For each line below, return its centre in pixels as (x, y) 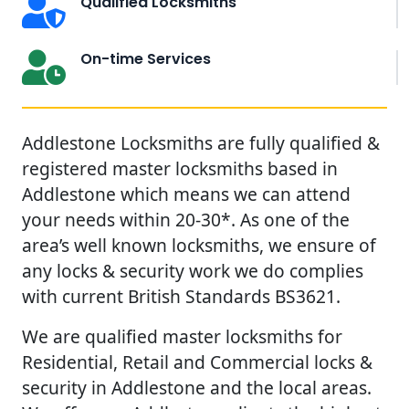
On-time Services (146, 58)
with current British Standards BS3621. (181, 296)
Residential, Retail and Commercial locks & (197, 362)
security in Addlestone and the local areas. (197, 387)
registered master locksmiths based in (180, 168)
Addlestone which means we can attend (186, 194)
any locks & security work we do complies (193, 270)
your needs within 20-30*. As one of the (186, 219)
